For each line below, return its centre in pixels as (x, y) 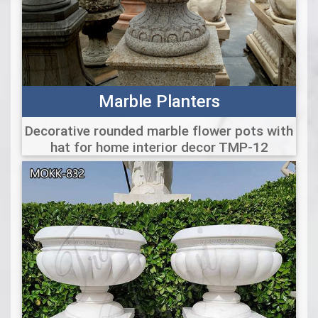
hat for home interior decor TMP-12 (159, 147)
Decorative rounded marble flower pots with (159, 131)
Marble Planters (159, 102)
